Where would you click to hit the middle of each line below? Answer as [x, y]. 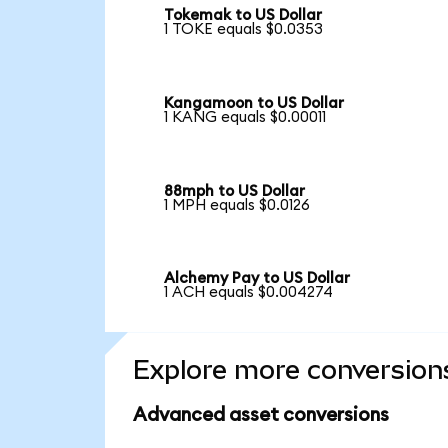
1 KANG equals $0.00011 [245, 118]
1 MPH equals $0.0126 [237, 205]
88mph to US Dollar [235, 191]
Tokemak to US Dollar [243, 16]
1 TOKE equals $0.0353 [244, 30]
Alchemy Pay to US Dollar [257, 279]
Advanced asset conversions [260, 416]
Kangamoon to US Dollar [254, 104]
